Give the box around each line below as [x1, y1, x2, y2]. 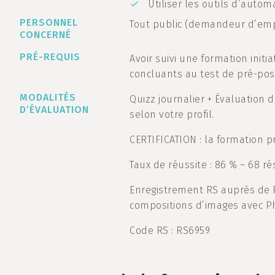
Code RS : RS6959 [130, 225, 211, 236]
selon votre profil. [130, 109, 214, 120]
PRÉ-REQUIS [20, 51, 80, 63]
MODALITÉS [20, 91, 76, 103]
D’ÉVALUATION [20, 104, 89, 115]
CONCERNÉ [20, 29, 71, 41]
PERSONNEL [20, 17, 78, 28]
